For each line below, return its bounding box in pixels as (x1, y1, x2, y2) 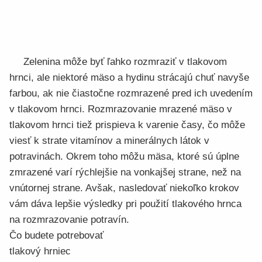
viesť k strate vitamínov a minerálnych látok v (9, 135, 209, 146)
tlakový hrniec (9, 246, 71, 257)
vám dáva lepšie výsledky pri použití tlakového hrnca (9, 198, 242, 209)
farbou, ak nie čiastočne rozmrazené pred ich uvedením (9, 88, 253, 99)
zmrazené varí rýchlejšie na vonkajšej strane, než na (9, 167, 241, 178)
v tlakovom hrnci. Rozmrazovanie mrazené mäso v (9, 104, 232, 115)
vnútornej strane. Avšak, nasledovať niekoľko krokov (9, 182, 239, 194)
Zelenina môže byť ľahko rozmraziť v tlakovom (23, 56, 227, 67)
